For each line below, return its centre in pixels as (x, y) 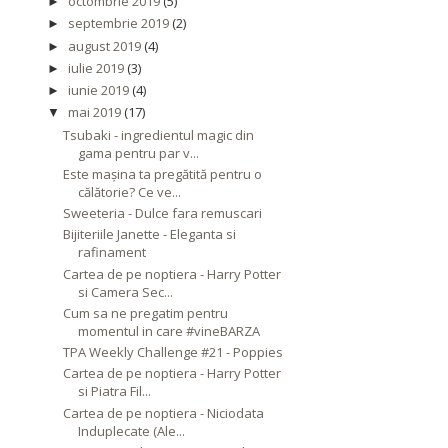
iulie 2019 (95, 67)
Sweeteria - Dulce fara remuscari (163, 213)
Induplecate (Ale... (132, 430)
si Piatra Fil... (115, 391)
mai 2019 (94, 112)
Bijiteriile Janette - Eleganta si (150, 234)
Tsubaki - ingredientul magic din (159, 134)
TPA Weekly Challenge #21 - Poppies (173, 352)
